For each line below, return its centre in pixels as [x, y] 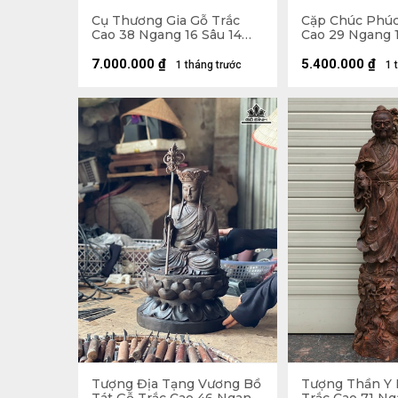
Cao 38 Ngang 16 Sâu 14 [167, 34]
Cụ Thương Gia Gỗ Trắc [166, 20]
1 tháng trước [209, 64]
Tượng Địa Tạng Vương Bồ [176, 384]
